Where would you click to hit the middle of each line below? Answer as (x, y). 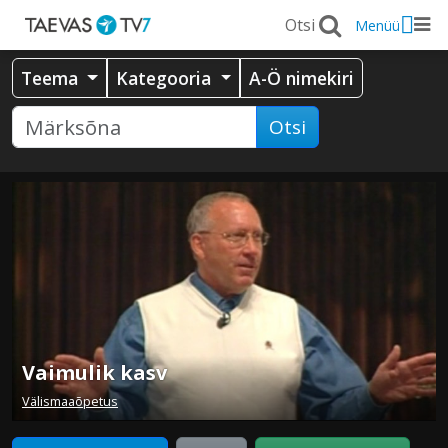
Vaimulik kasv (94, 372)
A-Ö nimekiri (302, 78)
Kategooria (166, 78)
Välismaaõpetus (70, 400)
